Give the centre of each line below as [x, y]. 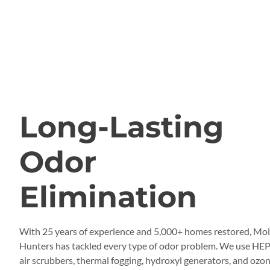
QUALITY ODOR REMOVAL [115, 100]
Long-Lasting [121, 127]
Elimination [108, 197]
